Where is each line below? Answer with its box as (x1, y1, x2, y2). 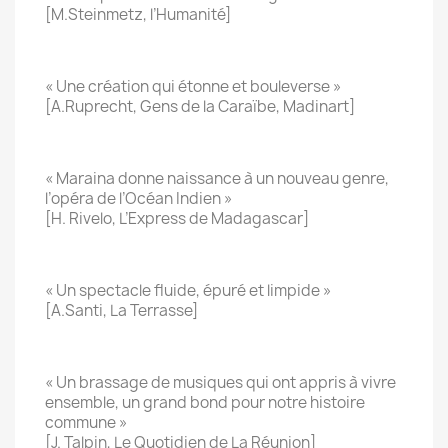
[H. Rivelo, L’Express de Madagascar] (45, 207, 309, 229)
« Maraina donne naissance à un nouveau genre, (45, 167, 389, 189)
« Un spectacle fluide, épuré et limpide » (45, 279, 331, 301)
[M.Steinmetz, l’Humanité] (45, 3, 231, 25)
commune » (45, 411, 127, 433)
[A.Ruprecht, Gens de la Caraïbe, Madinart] (45, 95, 355, 117)
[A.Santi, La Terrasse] (45, 299, 198, 321)
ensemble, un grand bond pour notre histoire (45, 391, 365, 413)
